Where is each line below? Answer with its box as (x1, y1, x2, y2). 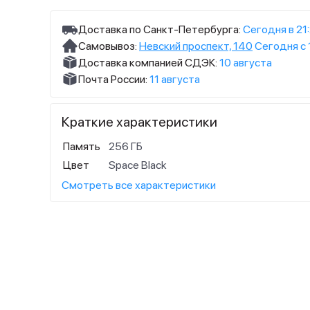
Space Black (109, 158, 167, 172)
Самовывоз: (78, 39, 139, 53)
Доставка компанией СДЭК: (78, 55, 217, 69)
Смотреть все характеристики (62, 179, 216, 192)
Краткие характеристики (62, 113, 217, 130)
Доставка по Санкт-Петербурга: (78, 22, 241, 36)
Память (63, 140, 100, 153)
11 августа (149, 72, 200, 86)
